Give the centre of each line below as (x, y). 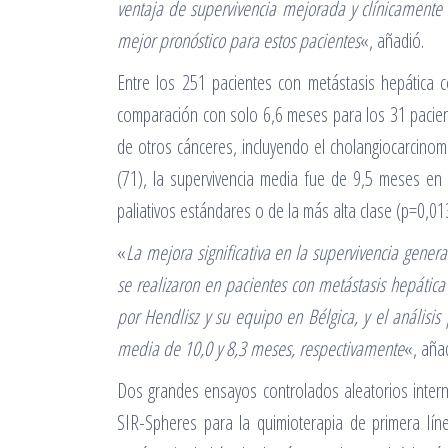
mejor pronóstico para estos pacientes (238, 40)
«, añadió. (392, 40)
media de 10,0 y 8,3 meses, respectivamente (260, 348)
